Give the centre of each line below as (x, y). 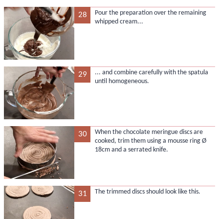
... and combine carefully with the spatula (151, 73)
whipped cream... (119, 22)
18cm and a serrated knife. (131, 150)
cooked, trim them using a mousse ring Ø (150, 141)
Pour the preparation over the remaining (150, 13)
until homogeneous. (122, 82)
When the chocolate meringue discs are (149, 132)
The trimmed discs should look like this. (147, 192)
